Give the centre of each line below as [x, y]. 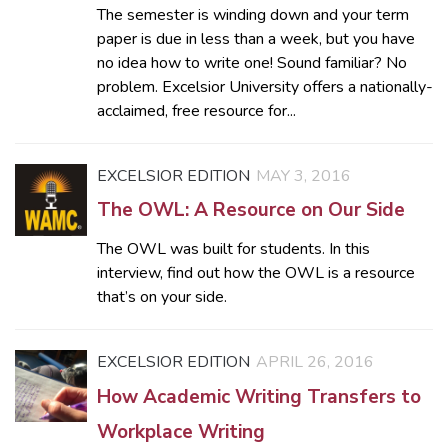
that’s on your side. [170, 297]
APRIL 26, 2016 [315, 362]
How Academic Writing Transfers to [259, 396]
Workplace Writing [181, 431]
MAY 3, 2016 [303, 176]
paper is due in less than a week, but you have [256, 39]
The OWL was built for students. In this [233, 249]
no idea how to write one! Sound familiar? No [252, 63]
